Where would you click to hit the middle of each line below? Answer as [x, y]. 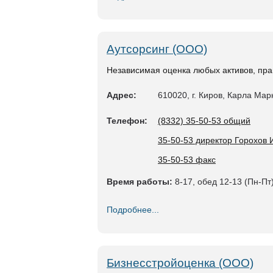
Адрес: [122, 95]
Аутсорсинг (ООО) [157, 49]
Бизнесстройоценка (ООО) [180, 263]
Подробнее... [133, 210]
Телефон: [127, 121]
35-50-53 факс [187, 160]
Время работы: [140, 182]
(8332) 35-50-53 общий [204, 121]
